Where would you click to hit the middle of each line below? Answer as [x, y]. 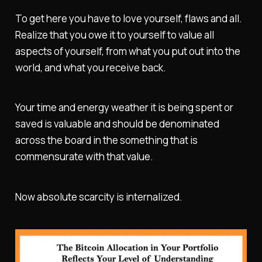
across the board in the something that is [106, 140]
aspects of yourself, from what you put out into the [127, 51]
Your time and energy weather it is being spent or [124, 108]
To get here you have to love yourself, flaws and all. [128, 18]
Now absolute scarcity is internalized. [99, 197]
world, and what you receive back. [90, 67]
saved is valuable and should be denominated [117, 124]
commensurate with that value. [84, 157]
